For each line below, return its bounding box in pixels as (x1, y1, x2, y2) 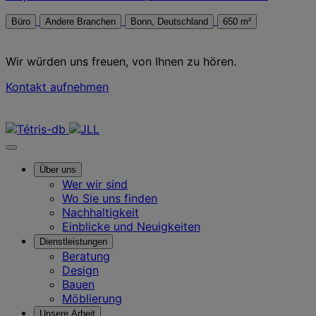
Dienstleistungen (39, 236, 107, 247)
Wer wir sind (62, 176, 128, 191)
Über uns (39, 164, 76, 175)
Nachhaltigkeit (62, 205, 139, 219)
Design (62, 262, 99, 277)
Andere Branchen (45, 16, 116, 27)
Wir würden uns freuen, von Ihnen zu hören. (6, 54, 236, 68)
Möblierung (62, 291, 122, 305)
